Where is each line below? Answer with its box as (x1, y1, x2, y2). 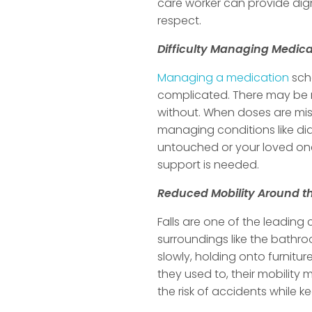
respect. (157, 13, 202, 29)
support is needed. (157, 157, 260, 173)
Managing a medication (157, 70, 290, 86)
